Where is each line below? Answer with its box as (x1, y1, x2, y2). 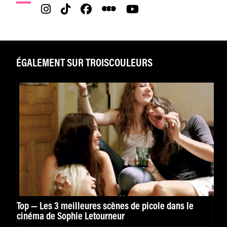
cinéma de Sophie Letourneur (17, 211, 125, 222)
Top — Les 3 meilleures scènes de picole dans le (17, 201, 40, 212)
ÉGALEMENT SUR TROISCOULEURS (16, 58, 153, 69)
